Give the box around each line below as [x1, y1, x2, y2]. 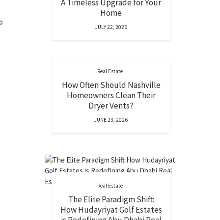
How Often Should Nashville [61, 80, 161, 90]
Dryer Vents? [88, 100, 134, 111]
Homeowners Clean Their [66, 90, 156, 101]
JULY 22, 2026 [95, 24, 127, 30]
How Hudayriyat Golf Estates [60, 204, 162, 215]
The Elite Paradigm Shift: [68, 194, 154, 205]
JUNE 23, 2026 [94, 116, 128, 123]
